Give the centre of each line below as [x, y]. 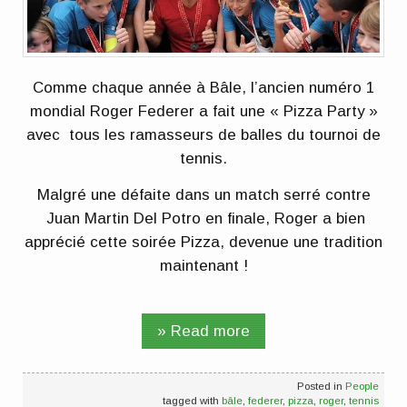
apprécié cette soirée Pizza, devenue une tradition [203, 242]
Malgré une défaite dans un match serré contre [203, 194]
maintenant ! [203, 265]
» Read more [203, 331]
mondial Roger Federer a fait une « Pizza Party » [203, 112]
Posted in [321, 385]
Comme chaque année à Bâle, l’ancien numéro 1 [203, 88]
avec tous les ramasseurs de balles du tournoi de [203, 135]
